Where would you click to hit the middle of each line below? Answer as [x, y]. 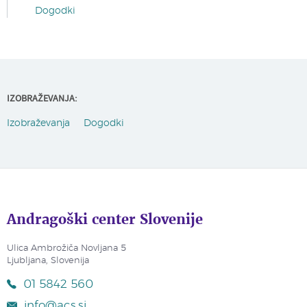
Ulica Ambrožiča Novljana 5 [66, 248]
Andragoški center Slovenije [105, 219]
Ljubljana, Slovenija [48, 261]
